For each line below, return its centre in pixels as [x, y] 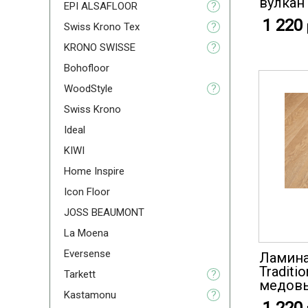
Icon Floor [87, 192]
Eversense [87, 254]
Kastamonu [90, 295]
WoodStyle [88, 89]
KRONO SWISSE [100, 47]
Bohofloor [87, 68]
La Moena [86, 233]
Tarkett [80, 274]
